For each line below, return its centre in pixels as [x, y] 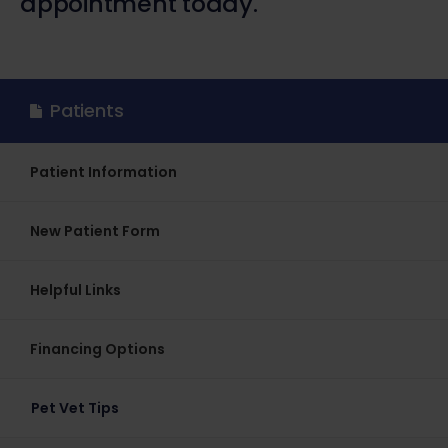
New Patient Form [95, 230]
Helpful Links [75, 289]
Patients [87, 111]
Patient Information [103, 171]
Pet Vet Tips [75, 407]
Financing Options [97, 348]
